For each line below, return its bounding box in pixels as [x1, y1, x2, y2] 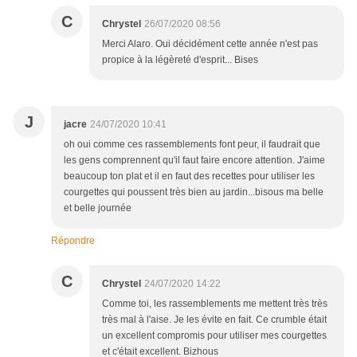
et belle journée [64, 202, 131, 214]
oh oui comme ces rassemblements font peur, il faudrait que [64, 139, 320, 151]
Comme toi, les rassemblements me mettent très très [102, 298, 328, 310]
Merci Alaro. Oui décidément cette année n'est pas [102, 38, 318, 50]
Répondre [51, 235, 95, 247]
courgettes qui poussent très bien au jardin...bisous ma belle [64, 186, 324, 198]
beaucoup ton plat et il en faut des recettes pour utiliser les [64, 171, 315, 182]
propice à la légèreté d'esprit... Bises [102, 54, 258, 66]
